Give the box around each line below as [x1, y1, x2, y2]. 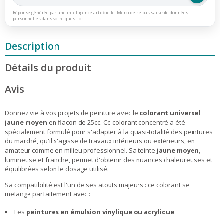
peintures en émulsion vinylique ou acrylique [26, 207, 174, 217]
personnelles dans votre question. [13, 15, 85, 22]
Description [5, 39, 60, 53]
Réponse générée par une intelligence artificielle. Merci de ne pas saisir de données [13, 9, 188, 16]
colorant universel [139, 109, 200, 118]
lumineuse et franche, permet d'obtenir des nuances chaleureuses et [5, 155, 212, 165]
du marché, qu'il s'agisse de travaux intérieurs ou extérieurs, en [5, 137, 195, 146]
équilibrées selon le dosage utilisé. [5, 165, 109, 174]
